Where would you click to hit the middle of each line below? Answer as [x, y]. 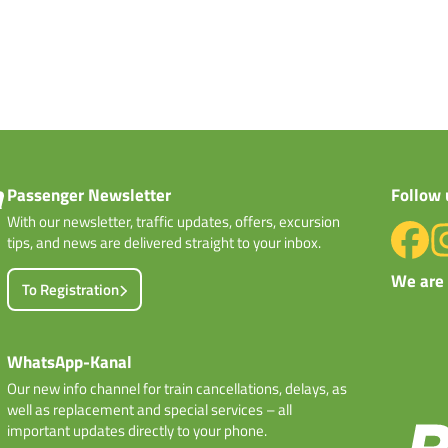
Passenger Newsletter [89, 195]
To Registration [71, 289]
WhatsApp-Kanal [70, 362]
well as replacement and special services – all [150, 409]
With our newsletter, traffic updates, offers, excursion [174, 221]
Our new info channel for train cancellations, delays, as [177, 388]
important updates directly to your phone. [137, 430]
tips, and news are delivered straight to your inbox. [164, 242]
